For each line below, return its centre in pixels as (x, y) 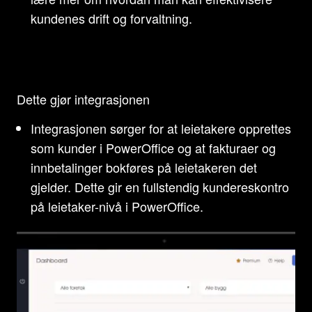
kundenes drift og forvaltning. (111, 18)
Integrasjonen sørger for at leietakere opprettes (161, 128)
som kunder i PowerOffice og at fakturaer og (153, 148)
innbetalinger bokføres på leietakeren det (144, 167)
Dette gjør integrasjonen (83, 99)
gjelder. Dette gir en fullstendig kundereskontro (160, 187)
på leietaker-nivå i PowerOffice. (117, 206)
